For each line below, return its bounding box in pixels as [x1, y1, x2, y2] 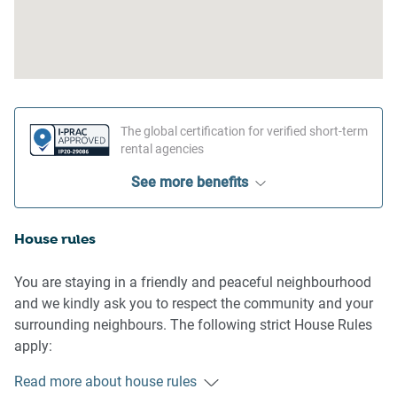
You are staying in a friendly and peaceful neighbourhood [14, 274, 371, 292]
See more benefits [131, 174, 248, 191]
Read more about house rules [14, 373, 197, 391]
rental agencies [121, 142, 204, 157]
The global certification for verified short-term [121, 124, 368, 139]
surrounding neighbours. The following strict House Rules [14, 316, 372, 334]
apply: [14, 338, 52, 355]
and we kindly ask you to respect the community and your [14, 295, 373, 313]
